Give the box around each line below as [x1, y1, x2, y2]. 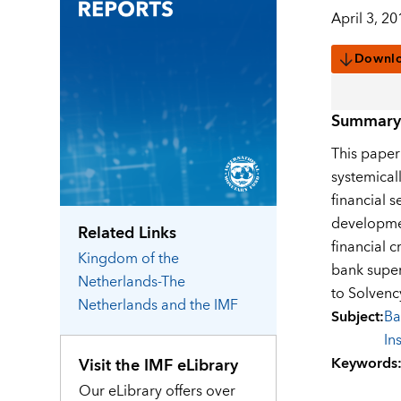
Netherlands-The [78, 269, 186, 294]
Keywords [330, 351, 397, 377]
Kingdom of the [78, 245, 180, 271]
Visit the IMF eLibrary [79, 351, 239, 380]
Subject [330, 304, 380, 330]
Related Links [78, 218, 177, 247]
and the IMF [161, 292, 239, 318]
